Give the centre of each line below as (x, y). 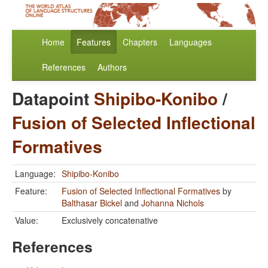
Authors (112, 67)
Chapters (140, 42)
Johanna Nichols (173, 203)
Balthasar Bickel (92, 203)
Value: (27, 220)
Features (94, 42)
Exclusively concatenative (110, 220)
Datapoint (53, 99)
